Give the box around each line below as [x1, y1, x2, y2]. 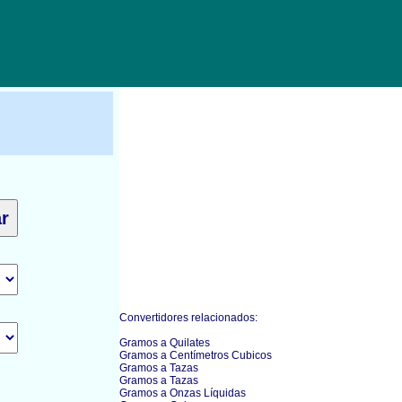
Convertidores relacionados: [119, 311, 258, 324]
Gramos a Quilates [119, 336, 210, 349]
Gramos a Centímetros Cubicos [119, 349, 272, 362]
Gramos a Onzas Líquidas [119, 387, 246, 399]
